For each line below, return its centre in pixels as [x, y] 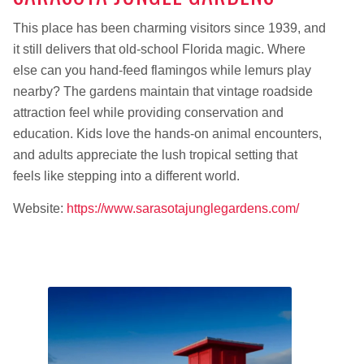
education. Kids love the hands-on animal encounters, [167, 134]
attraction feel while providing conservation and [148, 113]
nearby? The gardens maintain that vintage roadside [162, 92]
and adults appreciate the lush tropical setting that [155, 155]
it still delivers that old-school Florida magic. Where [159, 50]
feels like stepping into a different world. [126, 176]
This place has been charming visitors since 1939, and [169, 28]
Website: [39, 208]
